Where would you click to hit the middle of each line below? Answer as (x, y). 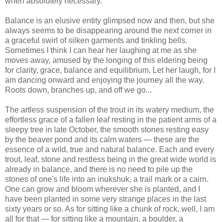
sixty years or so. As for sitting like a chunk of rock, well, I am (110, 209)
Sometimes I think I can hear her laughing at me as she (101, 51)
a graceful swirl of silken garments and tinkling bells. (96, 41)
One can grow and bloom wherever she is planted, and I (103, 189)
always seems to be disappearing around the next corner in (108, 31)
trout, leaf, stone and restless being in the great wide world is (111, 160)
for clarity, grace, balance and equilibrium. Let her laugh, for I (110, 70)
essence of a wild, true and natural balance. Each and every (110, 150)
